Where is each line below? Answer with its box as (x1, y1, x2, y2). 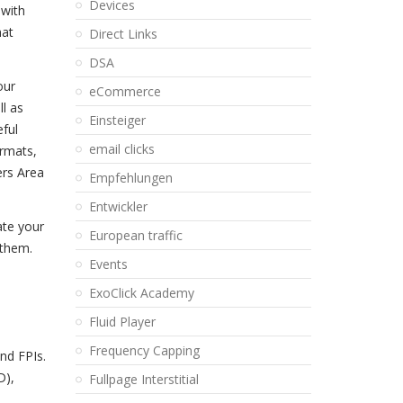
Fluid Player (88, 313, 156, 330)
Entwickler (88, 198, 148, 215)
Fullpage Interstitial (88, 371, 199, 388)
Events (88, 255, 128, 273)
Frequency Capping (88, 342, 200, 359)
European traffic (88, 227, 183, 244)
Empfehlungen (88, 169, 173, 186)
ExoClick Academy (88, 284, 194, 301)
